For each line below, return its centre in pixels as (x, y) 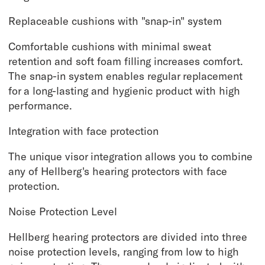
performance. (41, 106)
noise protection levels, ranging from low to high (124, 252)
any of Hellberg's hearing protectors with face (118, 171)
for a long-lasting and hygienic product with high (125, 91)
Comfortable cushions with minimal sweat (110, 46)
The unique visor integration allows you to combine (131, 156)
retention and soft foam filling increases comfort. (126, 61)
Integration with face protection (84, 131)
